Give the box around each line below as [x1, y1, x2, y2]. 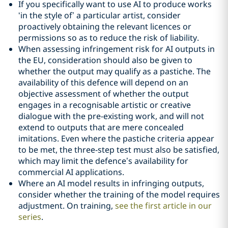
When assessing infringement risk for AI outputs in [18, 43, 215, 55]
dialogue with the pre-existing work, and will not [18, 110, 204, 122]
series [18, 211, 41, 223]
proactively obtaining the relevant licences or [18, 21, 191, 33]
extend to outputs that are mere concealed [18, 122, 184, 133]
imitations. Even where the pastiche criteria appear [18, 133, 214, 145]
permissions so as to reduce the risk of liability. [18, 32, 199, 44]
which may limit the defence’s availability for [18, 155, 188, 167]
